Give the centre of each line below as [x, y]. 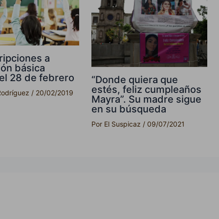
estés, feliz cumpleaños [147, 90]
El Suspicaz [124, 124]
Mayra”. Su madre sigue [147, 99]
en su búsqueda [129, 109]
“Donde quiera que [135, 80]
